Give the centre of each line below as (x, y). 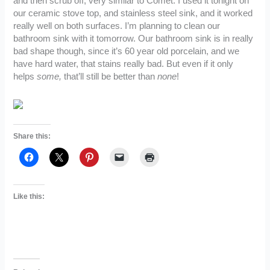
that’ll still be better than (110, 77)
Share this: (32, 137)
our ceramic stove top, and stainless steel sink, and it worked (133, 14)
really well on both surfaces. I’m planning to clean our (117, 26)
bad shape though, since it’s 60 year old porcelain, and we (127, 52)
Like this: (29, 196)
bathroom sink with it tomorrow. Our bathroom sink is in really (133, 39)
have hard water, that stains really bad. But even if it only (124, 64)
